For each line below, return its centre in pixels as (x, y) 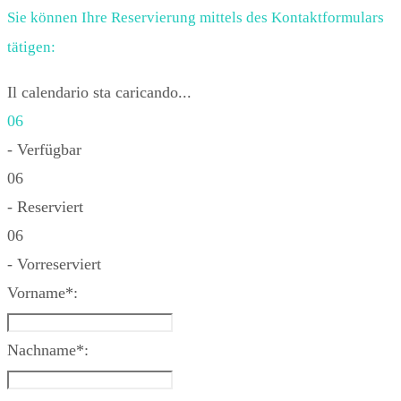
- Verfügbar (44, 149)
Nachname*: (48, 350)
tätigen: (31, 47)
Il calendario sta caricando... (99, 92)
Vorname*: (43, 292)
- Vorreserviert (54, 264)
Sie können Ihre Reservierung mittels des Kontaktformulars (196, 17)
